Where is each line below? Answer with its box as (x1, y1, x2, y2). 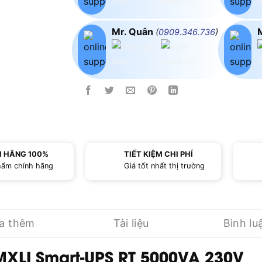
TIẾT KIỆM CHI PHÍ (123, 150, 193, 159)
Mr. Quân (111, 26, 156, 38)
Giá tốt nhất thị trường (123, 161, 205, 171)
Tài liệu (113, 216, 149, 229)
